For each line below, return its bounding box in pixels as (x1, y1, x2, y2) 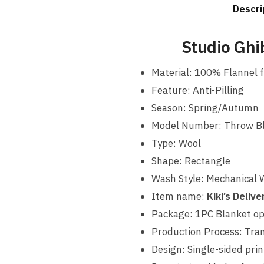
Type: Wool (151, 136, 201, 150)
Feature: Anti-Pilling (151, 83, 244, 97)
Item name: (151, 189, 207, 203)
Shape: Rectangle (151, 154, 230, 167)
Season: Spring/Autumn (151, 101, 259, 114)
